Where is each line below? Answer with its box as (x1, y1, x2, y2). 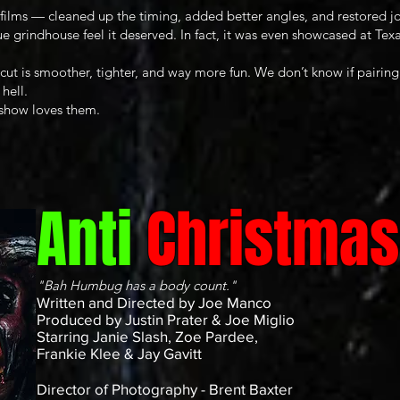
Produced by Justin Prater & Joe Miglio (37, 310, 295, 328)
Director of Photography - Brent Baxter (37, 379, 293, 397)
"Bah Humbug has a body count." (37, 276, 237, 294)
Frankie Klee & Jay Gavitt (37, 344, 202, 362)
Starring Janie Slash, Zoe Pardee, (37, 327, 258, 345)
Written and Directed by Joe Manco (37, 293, 271, 311)
